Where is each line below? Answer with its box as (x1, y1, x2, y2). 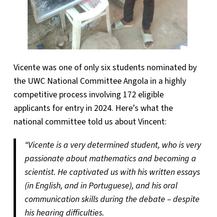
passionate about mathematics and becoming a (24, 152, 196, 165)
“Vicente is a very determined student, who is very (24, 139, 201, 151)
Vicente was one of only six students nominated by (14, 61, 197, 74)
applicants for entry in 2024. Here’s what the (14, 102, 173, 114)
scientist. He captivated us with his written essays (24, 166, 200, 178)
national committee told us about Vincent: (14, 115, 167, 128)
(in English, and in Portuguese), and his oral (24, 179, 177, 192)
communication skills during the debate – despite (24, 193, 200, 205)
